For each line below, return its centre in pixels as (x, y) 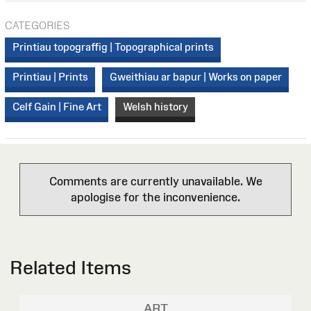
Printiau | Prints (50, 77)
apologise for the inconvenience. (155, 197)
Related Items (70, 268)
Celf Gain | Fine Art (57, 107)
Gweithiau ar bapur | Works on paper (195, 77)
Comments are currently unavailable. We (155, 182)
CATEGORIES (37, 25)
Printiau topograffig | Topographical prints (113, 47)
